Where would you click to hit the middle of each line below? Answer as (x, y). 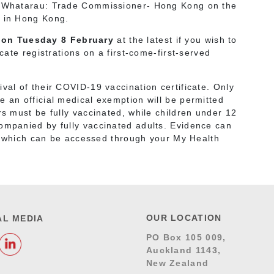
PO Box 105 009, (186, 237)
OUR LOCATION (184, 217)
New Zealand (177, 263)
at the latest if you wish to (177, 39)
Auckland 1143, (183, 250)
